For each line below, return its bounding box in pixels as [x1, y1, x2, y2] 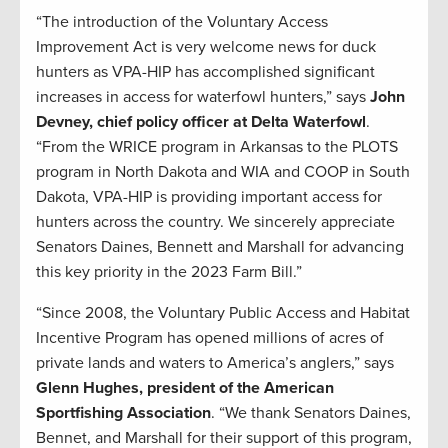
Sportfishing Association [36, 403, 211, 424]
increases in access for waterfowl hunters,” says [36, 87, 370, 108]
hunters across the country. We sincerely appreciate [36, 212, 395, 233]
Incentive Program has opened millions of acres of [36, 328, 384, 349]
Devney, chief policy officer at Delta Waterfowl [36, 112, 366, 133]
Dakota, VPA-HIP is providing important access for [36, 187, 382, 208]
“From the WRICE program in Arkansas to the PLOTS [36, 137, 398, 158]
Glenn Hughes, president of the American [36, 378, 334, 399]
